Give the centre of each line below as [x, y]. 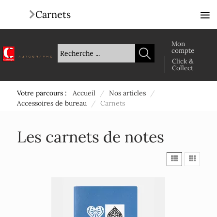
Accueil [84, 93]
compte [183, 50]
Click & [183, 61]
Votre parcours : [44, 93]
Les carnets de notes [91, 137]
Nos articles [127, 93]
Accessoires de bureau [52, 103]
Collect [183, 68]
